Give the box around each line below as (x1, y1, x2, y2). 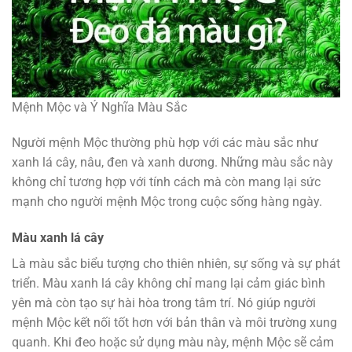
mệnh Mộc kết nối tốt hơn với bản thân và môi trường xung (12, 315, 337, 331)
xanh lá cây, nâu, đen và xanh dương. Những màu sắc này (12, 155, 333, 170)
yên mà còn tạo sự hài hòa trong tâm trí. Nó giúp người (12, 295, 316, 311)
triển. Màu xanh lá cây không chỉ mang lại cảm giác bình (12, 276, 325, 291)
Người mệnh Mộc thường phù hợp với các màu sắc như (12, 135, 318, 151)
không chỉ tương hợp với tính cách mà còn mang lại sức (12, 174, 321, 190)
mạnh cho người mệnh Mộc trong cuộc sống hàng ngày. (12, 194, 322, 210)
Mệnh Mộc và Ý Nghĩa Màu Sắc (12, 99, 187, 115)
